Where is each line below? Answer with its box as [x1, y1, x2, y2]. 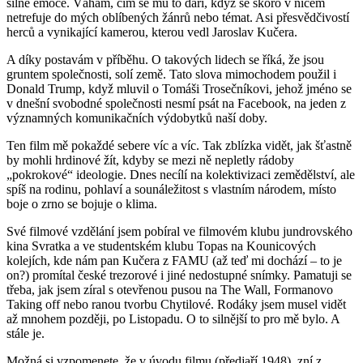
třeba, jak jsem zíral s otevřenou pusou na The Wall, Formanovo [6, 283, 333, 297]
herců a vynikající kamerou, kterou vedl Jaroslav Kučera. [6, 25, 297, 40]
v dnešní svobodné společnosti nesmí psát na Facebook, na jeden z [6, 96, 346, 111]
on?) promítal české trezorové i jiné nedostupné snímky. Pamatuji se [6, 268, 352, 283]
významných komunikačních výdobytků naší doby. [6, 111, 267, 126]
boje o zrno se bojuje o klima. [6, 197, 157, 211]
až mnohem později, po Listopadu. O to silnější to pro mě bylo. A [6, 312, 340, 327]
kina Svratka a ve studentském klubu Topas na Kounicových [6, 239, 316, 254]
